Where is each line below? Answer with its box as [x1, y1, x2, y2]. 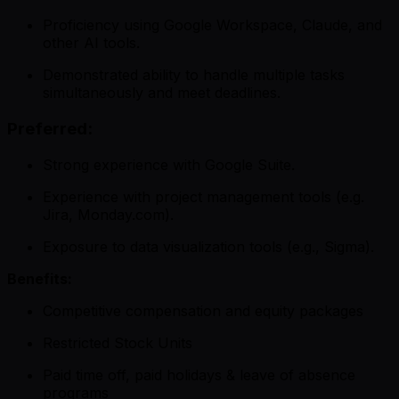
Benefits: [7, 269, 72, 288]
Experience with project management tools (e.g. [43, 187, 364, 206]
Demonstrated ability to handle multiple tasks [43, 66, 345, 85]
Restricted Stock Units [43, 333, 192, 352]
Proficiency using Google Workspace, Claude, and [43, 16, 382, 35]
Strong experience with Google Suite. [43, 155, 295, 174]
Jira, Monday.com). [43, 205, 174, 224]
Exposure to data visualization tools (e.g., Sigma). [43, 237, 374, 256]
